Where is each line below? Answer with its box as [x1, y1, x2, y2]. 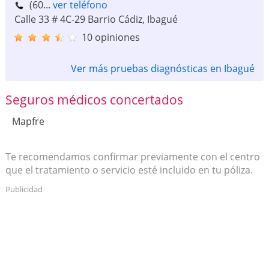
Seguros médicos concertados [5, 91, 183, 109]
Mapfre [11, 115, 44, 128]
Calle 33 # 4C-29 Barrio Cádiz [14, 13, 142, 26]
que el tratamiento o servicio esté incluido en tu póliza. [5, 163, 253, 177]
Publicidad [5, 184, 43, 195]
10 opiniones [81, 31, 140, 44]
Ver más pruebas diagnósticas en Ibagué [71, 62, 255, 75]
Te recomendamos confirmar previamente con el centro [5, 150, 260, 164]
